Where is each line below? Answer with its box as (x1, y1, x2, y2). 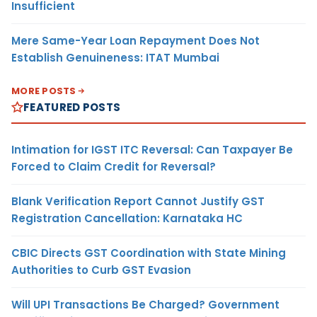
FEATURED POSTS (23, 99, 121, 115)
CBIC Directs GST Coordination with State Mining (11, 245, 286, 260)
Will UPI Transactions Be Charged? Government (11, 296, 279, 312)
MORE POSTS (11, 83, 76, 98)
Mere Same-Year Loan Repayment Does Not (11, 33, 260, 48)
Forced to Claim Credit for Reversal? (11, 158, 216, 174)
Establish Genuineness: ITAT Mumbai (11, 50, 219, 65)
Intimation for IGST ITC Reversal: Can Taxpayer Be (11, 142, 293, 157)
